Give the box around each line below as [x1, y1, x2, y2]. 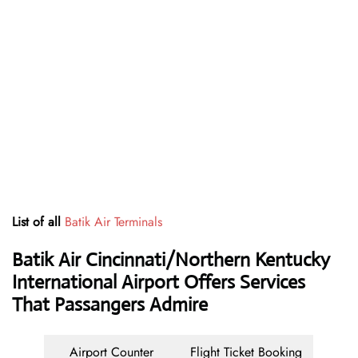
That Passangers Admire [12, 292, 208, 317]
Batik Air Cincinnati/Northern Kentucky [12, 248, 330, 272]
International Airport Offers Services [12, 270, 305, 295]
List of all [12, 213, 65, 232]
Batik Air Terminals [65, 213, 162, 232]
